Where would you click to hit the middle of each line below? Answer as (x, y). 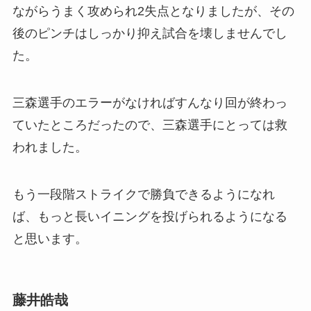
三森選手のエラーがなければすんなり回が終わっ (150, 102)
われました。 (50, 147)
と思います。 (50, 238)
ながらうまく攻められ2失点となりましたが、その (153, 11)
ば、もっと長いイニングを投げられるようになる (150, 216)
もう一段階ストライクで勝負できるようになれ (143, 194)
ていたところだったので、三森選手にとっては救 (150, 125)
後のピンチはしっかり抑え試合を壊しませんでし (150, 34)
